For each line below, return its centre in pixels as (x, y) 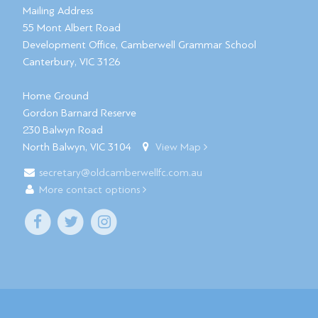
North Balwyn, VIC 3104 (77, 147)
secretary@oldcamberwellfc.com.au (121, 173)
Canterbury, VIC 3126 (71, 62)
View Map (180, 147)
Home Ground (56, 96)
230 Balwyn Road (63, 130)
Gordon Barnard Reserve (79, 113)
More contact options (91, 190)
